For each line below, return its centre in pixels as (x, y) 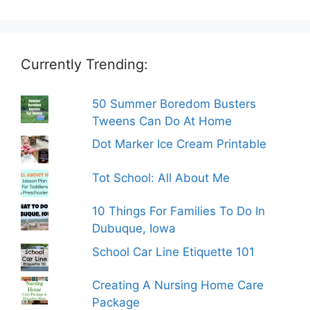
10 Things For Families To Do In (179, 211)
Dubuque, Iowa (134, 229)
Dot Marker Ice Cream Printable (180, 144)
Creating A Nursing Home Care (178, 285)
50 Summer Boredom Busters (174, 103)
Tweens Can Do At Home (162, 121)
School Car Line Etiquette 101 (174, 252)
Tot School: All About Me (161, 177)
